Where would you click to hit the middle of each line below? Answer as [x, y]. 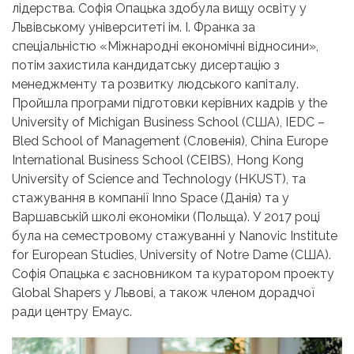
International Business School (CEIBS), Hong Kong [158, 160]
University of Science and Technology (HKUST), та [159, 179]
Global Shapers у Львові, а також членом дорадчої [163, 292]
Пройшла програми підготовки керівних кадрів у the [169, 103]
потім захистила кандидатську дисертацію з [146, 65]
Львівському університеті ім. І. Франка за [134, 27]
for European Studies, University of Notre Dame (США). [171, 254]
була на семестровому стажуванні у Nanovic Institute [175, 235]
